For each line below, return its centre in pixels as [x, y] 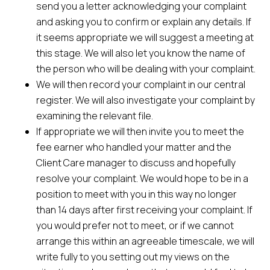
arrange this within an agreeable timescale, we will [145, 241]
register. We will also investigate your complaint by [146, 100]
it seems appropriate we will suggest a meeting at [145, 37]
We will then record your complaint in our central [141, 84]
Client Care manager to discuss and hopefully [136, 163]
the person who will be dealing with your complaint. [146, 69]
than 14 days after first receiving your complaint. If [144, 210]
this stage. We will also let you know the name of [141, 53]
